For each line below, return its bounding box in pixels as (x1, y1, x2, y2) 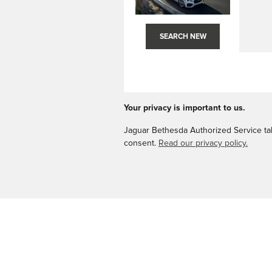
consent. (124, 138, 158, 148)
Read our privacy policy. (158, 138, 248, 148)
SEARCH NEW (159, 32, 206, 41)
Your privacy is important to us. (124, 103, 245, 112)
